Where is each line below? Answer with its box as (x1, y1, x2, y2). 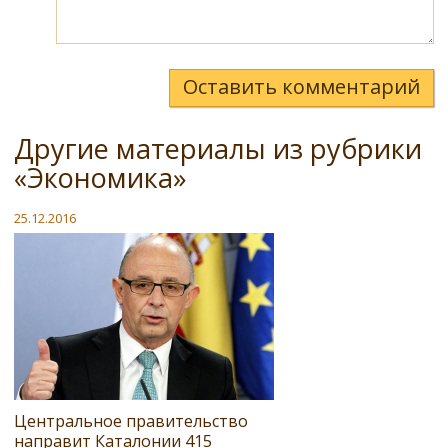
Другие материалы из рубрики (14, 129, 422, 167)
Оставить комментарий (183, 72, 420, 100)
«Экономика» (14, 158, 187, 196)
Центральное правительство (14, 409, 248, 432)
